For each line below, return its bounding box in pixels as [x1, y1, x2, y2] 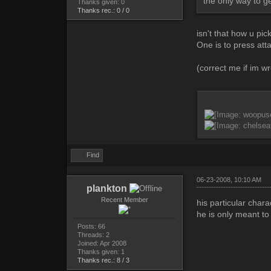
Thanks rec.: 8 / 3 [77, 256, 129, 264]
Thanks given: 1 [77, 248, 125, 256]
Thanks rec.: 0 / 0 [77, 7, 129, 15]
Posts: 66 [77, 223, 105, 230]
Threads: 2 [77, 231, 109, 239]
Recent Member [100, 196, 148, 204]
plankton [87, 183, 128, 194]
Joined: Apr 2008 [77, 240, 126, 247]
